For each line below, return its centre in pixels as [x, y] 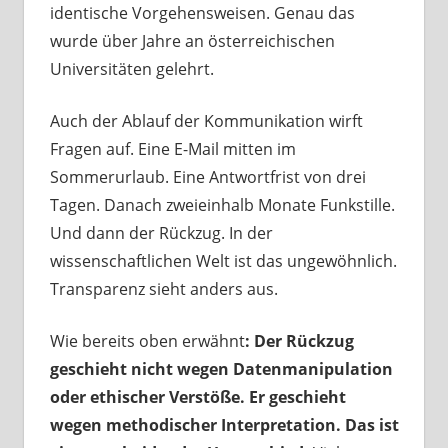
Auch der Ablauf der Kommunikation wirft [206, 121]
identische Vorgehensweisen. [161, 13]
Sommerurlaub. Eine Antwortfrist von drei [207, 177]
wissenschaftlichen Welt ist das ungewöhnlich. [223, 261]
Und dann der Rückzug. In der [161, 233]
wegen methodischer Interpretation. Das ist [224, 425]
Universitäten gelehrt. [131, 69]
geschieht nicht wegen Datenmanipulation [221, 369]
